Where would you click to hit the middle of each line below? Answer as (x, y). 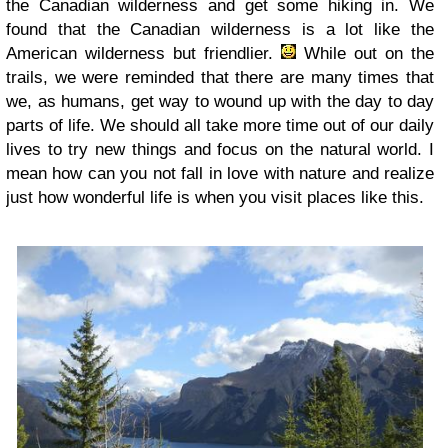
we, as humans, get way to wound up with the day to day (220, 101)
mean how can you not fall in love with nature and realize (220, 173)
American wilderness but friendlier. (143, 53)
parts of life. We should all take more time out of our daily (220, 125)
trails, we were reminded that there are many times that (220, 77)
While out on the (365, 53)
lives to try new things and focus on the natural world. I (220, 149)
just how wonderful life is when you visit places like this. (215, 197)
